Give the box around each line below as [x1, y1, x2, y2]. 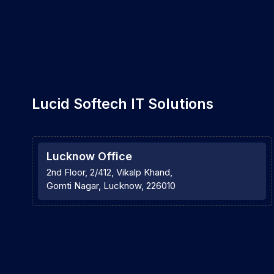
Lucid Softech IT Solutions [32, 95, 213, 113]
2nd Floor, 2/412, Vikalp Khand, [46, 166, 172, 178]
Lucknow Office [46, 149, 132, 163]
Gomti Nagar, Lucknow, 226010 [46, 179, 176, 191]
